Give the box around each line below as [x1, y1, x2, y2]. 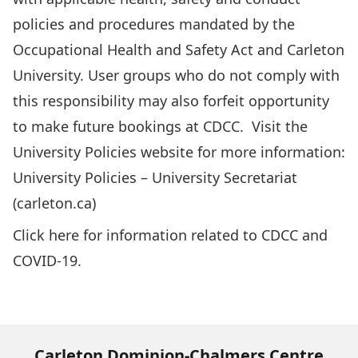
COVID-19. [13, 251, 82, 270]
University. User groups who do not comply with [13, 66, 340, 85]
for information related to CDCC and [79, 225, 328, 245]
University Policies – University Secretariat [13, 168, 297, 187]
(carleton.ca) [13, 193, 96, 213]
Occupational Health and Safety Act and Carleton [13, 40, 344, 59]
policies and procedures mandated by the [13, 14, 295, 34]
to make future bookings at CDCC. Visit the [13, 117, 308, 136]
